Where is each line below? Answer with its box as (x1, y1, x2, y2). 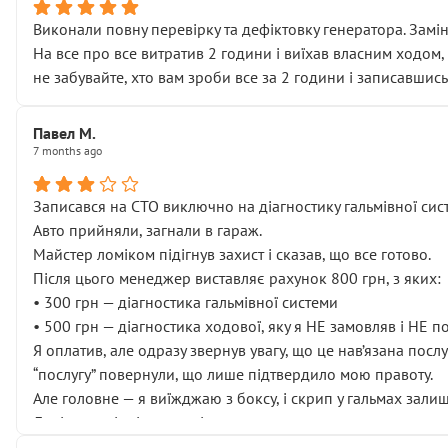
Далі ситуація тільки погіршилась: (33, 412, 268, 432)
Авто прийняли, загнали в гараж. (33, 220, 262, 240)
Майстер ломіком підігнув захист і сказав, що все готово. (33, 244, 431, 264)
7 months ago (33, 143, 102, 158)
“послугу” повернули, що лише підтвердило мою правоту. (33, 364, 433, 384)
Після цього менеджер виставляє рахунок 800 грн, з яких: (33, 268, 441, 288)
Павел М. (33, 123, 96, 143)
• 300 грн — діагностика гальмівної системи (33, 292, 338, 312)
